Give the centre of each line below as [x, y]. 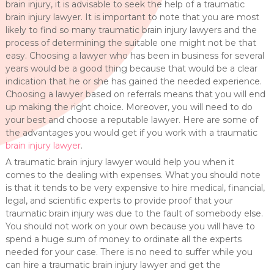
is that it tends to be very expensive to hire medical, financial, [135, 188]
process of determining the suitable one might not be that [131, 43]
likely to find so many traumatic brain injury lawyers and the [131, 30]
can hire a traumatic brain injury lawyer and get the [113, 265]
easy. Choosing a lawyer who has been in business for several [135, 56]
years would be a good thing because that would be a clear [131, 68]
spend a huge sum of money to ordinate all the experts [123, 239]
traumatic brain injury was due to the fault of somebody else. [134, 213]
